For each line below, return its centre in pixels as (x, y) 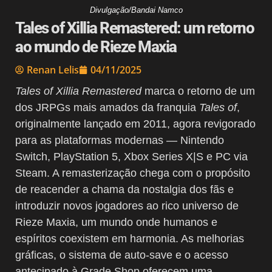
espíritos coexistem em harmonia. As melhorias (130, 238)
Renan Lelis (53, 70)
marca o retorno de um (198, 91)
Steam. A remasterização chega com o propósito (133, 173)
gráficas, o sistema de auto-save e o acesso (122, 255)
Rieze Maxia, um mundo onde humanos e (116, 222)
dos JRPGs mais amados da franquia (107, 107)
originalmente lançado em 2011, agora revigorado (135, 124)
